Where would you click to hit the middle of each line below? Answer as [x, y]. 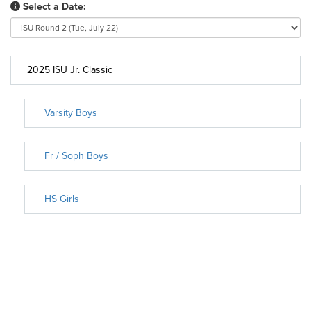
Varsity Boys [71, 113]
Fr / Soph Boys [76, 156]
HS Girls [62, 199]
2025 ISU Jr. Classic [70, 70]
